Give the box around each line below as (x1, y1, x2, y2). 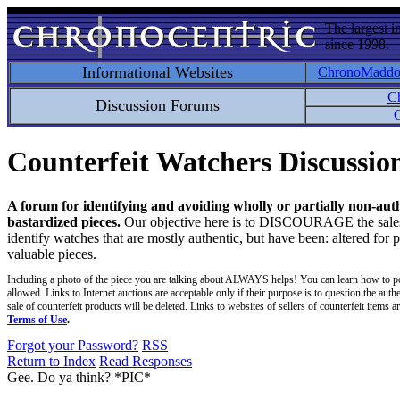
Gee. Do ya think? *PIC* (7, 369, 151, 385)
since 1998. (325, 37, 389, 52)
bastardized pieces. (7, 213, 121, 229)
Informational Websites (82, 63, 233, 81)
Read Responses (99, 353, 192, 369)
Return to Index (7, 353, 96, 369)
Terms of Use (7, 312, 67, 326)
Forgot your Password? (7, 337, 138, 353)
